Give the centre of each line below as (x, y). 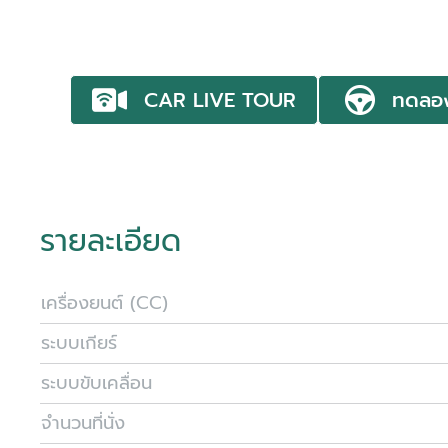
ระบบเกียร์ (79, 343)
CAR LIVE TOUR (220, 100)
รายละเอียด (110, 241)
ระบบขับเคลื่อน (96, 383)
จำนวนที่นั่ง (83, 423)
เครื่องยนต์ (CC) (104, 303)
